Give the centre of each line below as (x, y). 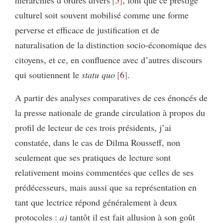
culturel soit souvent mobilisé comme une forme (102, 15)
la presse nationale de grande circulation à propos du (110, 112)
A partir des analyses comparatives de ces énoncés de (111, 97)
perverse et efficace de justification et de (87, 30)
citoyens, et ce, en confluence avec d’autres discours (109, 59)
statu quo (98, 74)
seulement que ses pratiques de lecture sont (93, 157)
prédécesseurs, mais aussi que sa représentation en (106, 187)
